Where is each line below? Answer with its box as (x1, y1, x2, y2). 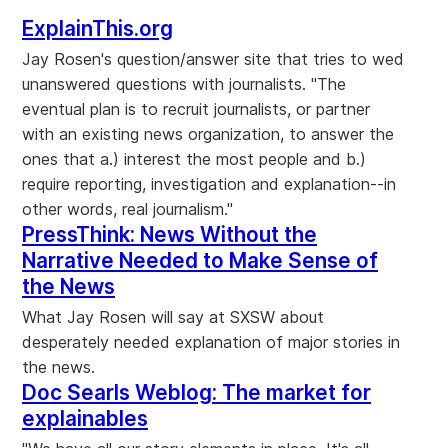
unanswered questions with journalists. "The (22, 74, 346, 95)
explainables (22, 406, 148, 432)
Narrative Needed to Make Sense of (22, 248, 378, 274)
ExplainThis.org (22, 16, 173, 42)
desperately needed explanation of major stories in (22, 332, 400, 353)
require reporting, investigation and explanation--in (22, 174, 396, 195)
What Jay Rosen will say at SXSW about (22, 307, 324, 328)
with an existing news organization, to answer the (22, 124, 394, 145)
